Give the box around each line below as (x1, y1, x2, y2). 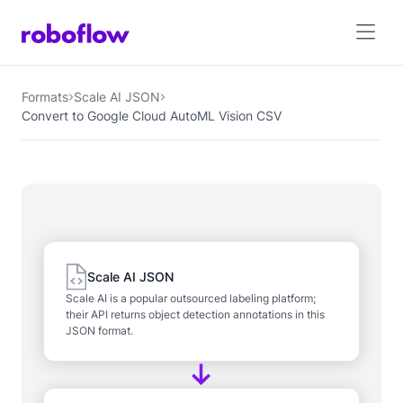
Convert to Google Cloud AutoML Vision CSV (22, 108, 282, 123)
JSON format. (66, 324, 133, 338)
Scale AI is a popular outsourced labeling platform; (66, 291, 316, 306)
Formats (22, 89, 68, 104)
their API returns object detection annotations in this (66, 308, 325, 322)
